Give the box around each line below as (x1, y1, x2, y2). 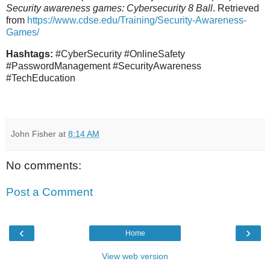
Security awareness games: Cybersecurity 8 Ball (6, 3, 213, 14)
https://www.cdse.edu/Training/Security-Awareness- (27, 15, 246, 26)
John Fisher (11, 129, 56, 139)
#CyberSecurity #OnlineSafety (53, 49, 185, 60)
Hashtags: (6, 49, 53, 60)
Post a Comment (6, 185, 93, 198)
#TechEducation (6, 73, 75, 84)
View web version (102, 251, 168, 262)
